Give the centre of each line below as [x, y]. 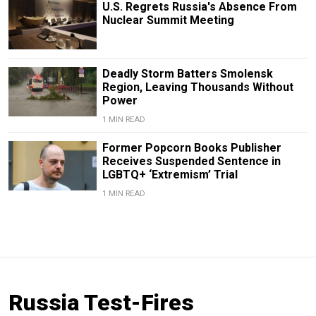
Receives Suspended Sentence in [191, 161]
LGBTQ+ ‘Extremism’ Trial [170, 174]
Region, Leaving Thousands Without [197, 87]
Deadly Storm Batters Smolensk [187, 73]
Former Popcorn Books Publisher [192, 147]
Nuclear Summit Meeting [168, 20]
